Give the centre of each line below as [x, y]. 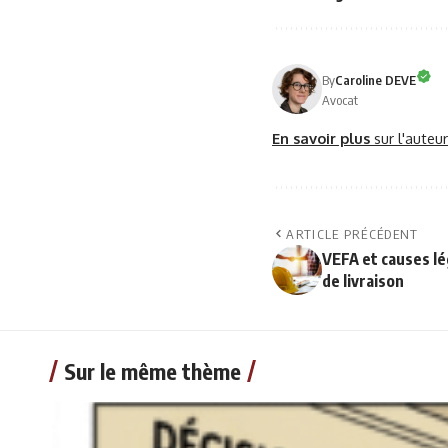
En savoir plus [323, 138]
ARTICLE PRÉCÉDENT [352, 234]
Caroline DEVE [375, 79]
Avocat [340, 99]
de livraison [363, 281]
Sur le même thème [152, 371]
